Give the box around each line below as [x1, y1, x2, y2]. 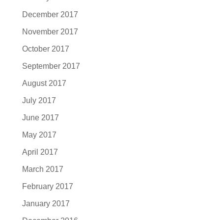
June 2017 [22, 113, 59, 122]
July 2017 [22, 96, 56, 105]
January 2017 [22, 199, 70, 208]
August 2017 [22, 79, 66, 87]
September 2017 [22, 61, 80, 70]
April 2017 [22, 147, 58, 156]
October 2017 [22, 44, 69, 53]
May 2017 [22, 130, 56, 139]
